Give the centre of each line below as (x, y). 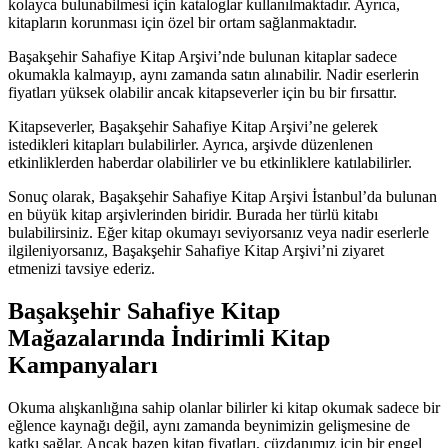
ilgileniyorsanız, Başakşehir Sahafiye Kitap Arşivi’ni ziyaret (196, 250)
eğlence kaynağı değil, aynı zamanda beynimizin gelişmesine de (209, 425)
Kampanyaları (83, 364)
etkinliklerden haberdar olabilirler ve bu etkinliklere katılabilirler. (210, 162)
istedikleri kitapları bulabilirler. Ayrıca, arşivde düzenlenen (190, 144)
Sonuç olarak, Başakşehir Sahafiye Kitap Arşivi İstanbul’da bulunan (222, 196)
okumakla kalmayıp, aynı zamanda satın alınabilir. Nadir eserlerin (213, 74)
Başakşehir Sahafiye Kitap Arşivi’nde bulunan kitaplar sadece (202, 56)
